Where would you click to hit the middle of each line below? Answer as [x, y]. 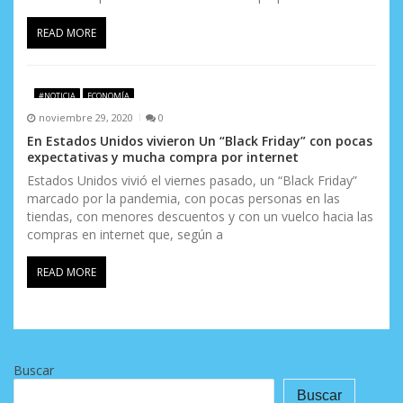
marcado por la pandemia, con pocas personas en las [184, 199]
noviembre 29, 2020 [85, 117]
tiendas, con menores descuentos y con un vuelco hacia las [200, 217]
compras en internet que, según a [125, 235]
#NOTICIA [57, 95]
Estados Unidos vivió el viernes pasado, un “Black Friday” [192, 181]
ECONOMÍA [108, 95]
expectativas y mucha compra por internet [163, 157]
